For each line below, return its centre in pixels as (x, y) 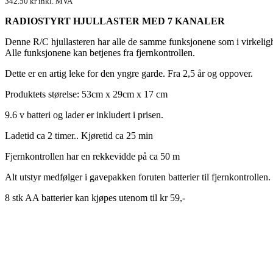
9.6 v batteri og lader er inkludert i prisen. (84, 115)
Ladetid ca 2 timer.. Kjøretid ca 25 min (79, 136)
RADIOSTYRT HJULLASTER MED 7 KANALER (115, 21)
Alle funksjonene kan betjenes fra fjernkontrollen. (100, 53)
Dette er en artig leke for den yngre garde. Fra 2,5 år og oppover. (129, 74)
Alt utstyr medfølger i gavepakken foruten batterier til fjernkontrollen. (138, 177)
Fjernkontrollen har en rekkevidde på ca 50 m (92, 157)
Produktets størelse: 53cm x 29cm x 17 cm (86, 94)
